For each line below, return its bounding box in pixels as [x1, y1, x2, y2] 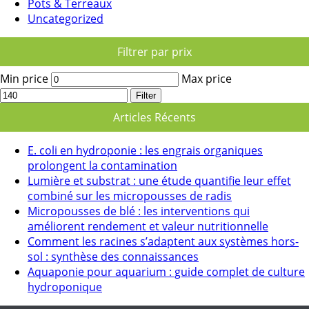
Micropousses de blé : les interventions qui [28, 203, 250, 219]
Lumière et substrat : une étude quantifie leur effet [28, 172, 291, 188]
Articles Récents [113, 109, 196, 125]
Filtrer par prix [117, 43, 192, 59]
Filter [136, 90, 156, 101]
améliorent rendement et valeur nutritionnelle [28, 218, 268, 234]
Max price [181, 70, 232, 86]
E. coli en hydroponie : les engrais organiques [28, 142, 263, 158]
